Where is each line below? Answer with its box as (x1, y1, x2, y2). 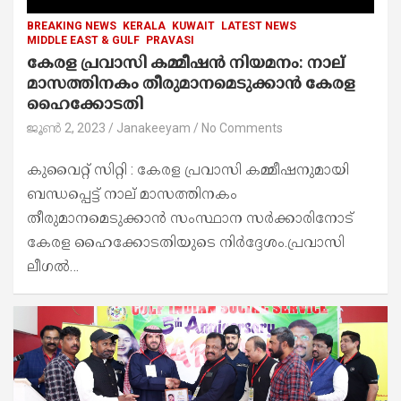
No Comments (201, 121, 283, 136)
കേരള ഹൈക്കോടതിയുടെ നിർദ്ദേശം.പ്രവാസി (27, 234, 345, 252)
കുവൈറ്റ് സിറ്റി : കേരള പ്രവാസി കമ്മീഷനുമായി (27, 161, 349, 179)
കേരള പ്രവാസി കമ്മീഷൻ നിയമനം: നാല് (27, 53, 345, 73)
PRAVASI (146, 34, 194, 47)
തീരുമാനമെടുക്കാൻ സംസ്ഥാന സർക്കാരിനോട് (27, 209, 354, 227)
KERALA (123, 20, 166, 33)
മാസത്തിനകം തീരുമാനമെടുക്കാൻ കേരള (27, 73, 355, 93)
